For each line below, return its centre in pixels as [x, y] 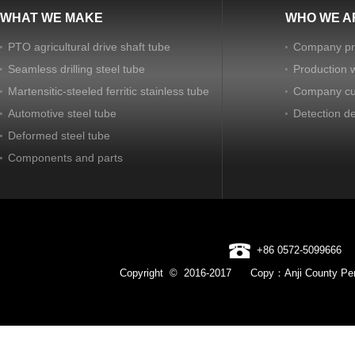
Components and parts [65, 158]
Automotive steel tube [62, 113]
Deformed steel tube [59, 136]
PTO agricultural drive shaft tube [89, 47]
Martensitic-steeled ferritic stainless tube [109, 91]
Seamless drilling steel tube [76, 69]
